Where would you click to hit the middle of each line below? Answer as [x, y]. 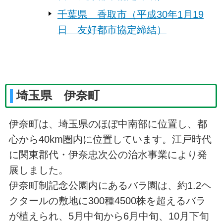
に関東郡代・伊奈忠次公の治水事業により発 [108, 154]
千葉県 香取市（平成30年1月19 [130, 14]
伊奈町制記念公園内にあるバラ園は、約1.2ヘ [110, 185]
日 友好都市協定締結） [112, 29]
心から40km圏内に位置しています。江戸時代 [110, 139]
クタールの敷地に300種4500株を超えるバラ [107, 200]
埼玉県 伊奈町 [58, 96]
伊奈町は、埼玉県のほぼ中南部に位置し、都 [108, 124]
